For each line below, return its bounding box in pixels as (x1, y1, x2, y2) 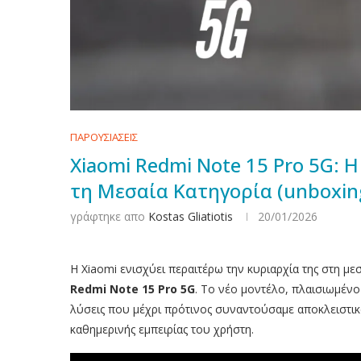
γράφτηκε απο (70, 208, 148, 224)
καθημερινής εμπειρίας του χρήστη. (70, 321, 254, 337)
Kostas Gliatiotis (148, 208, 233, 224)
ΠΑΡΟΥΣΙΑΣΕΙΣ (70, 129, 138, 144)
